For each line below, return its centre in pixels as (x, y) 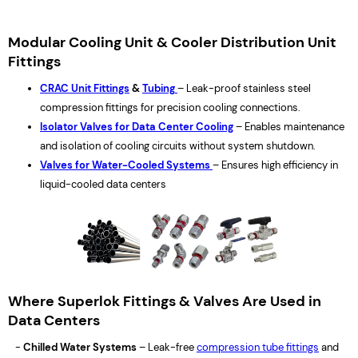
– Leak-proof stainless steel (244, 88)
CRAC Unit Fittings (85, 88)
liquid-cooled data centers (103, 184)
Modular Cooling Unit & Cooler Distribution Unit (172, 42)
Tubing (159, 88)
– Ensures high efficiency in (275, 165)
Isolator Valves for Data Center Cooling (137, 127)
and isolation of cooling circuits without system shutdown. (178, 146)
